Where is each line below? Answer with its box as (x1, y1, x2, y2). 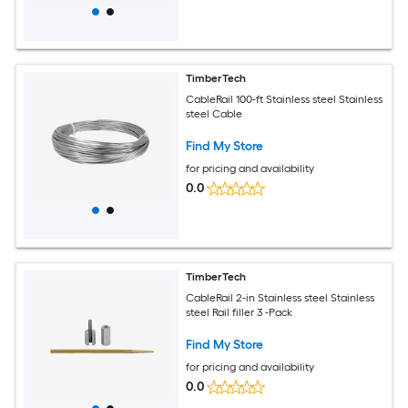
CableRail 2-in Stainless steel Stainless (186, 291, 375, 304)
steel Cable (186, 107, 243, 120)
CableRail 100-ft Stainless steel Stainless (186, 92, 383, 106)
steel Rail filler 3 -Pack (186, 305, 293, 319)
